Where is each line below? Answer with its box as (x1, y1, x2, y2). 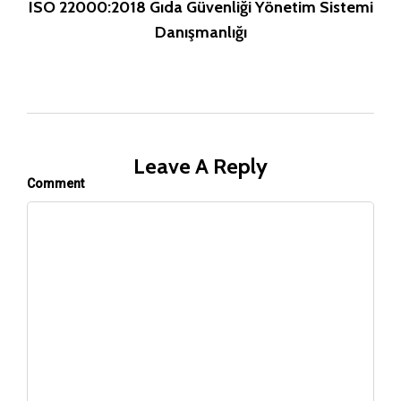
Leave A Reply (133, 153, 268, 180)
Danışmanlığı (154, 21, 247, 42)
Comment (27, 176, 84, 192)
